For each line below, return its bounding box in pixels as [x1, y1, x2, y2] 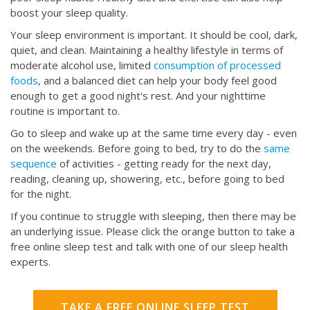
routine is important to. [10, 104, 120, 118]
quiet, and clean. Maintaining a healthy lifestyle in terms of [10, 43, 283, 57]
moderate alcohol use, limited [10, 58, 154, 73]
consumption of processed [154, 58, 281, 73]
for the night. [10, 187, 74, 201]
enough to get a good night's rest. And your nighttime [10, 89, 266, 103]
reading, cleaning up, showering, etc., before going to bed [10, 172, 284, 186]
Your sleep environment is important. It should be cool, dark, [10, 28, 298, 42]
